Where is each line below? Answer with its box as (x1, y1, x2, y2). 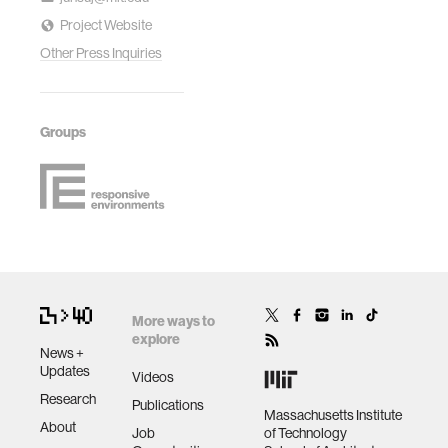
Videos (132, 368, 174, 386)
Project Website (60, 16, 152, 34)
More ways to (132, 312, 215, 330)
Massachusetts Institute (264, 406, 402, 424)
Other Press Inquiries (40, 44, 162, 62)
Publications (132, 396, 204, 414)
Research (40, 389, 96, 408)
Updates (40, 361, 90, 380)
